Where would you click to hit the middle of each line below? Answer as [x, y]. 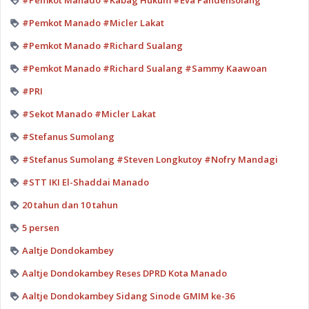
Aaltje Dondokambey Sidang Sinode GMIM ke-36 [128, 296]
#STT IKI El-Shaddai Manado [85, 182]
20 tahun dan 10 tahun [70, 205]
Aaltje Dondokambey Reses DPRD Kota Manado [124, 273]
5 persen [40, 228]
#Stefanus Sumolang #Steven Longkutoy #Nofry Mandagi [150, 160]
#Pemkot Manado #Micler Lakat [93, 23]
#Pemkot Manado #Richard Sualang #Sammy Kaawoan [144, 69]
